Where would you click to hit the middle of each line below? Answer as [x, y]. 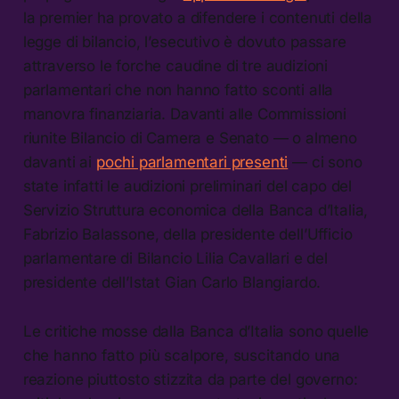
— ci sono [325, 162]
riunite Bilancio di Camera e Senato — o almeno [190, 138]
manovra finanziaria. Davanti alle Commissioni [185, 114]
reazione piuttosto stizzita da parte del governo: [190, 379]
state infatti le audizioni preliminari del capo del [187, 186]
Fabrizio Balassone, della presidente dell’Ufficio [187, 234]
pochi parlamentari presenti [192, 162]
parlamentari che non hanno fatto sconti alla [178, 90]
